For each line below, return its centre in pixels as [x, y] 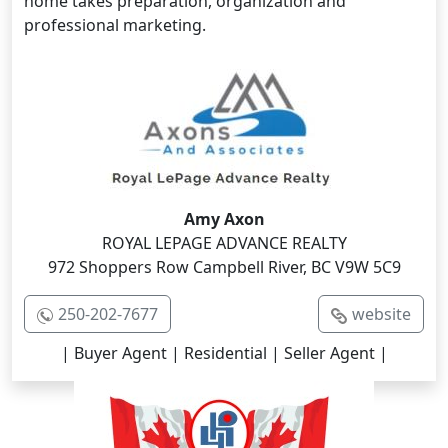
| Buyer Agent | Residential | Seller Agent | [224, 352]
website [381, 313]
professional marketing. [115, 24]
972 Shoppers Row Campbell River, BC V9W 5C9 [224, 266]
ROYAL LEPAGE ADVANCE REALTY [224, 242]
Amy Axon [224, 218]
